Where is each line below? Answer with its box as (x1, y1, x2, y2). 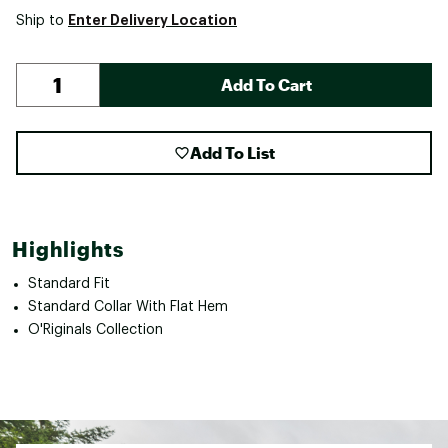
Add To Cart (220, 74, 312, 94)
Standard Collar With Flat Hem (28, 299, 228, 314)
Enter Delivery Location (68, 12, 237, 27)
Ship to (16, 13, 68, 28)
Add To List (189, 142, 275, 162)
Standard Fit (28, 276, 110, 291)
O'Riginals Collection (28, 322, 163, 337)
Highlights (12, 236, 124, 261)
